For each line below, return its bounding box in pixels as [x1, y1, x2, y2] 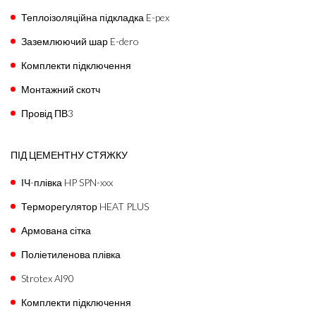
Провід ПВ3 [21, 107, 73, 119]
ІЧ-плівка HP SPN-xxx [21, 176, 113, 188]
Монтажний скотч [21, 83, 100, 95]
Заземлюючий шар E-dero [21, 35, 139, 47]
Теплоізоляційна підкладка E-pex [21, 11, 169, 23]
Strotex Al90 [21, 272, 74, 284]
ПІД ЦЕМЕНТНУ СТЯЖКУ [11, 148, 128, 161]
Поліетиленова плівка [21, 248, 121, 260]
